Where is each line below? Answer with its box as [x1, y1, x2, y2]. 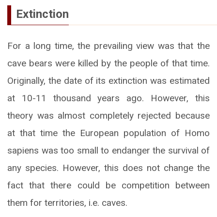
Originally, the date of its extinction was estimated [7, 75, 210, 86]
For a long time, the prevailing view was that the [7, 40, 210, 51]
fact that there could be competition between [7, 179, 210, 191]
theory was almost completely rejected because [7, 109, 210, 121]
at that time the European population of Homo [7, 127, 210, 139]
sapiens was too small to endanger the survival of [7, 144, 210, 156]
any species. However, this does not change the [7, 162, 210, 173]
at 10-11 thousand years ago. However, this [7, 92, 210, 104]
